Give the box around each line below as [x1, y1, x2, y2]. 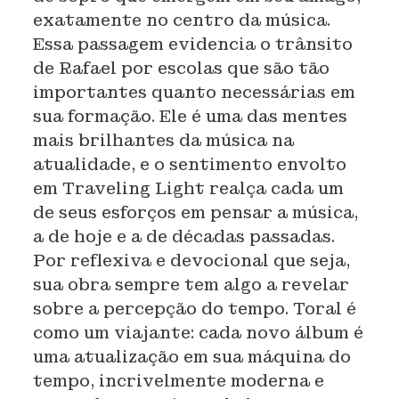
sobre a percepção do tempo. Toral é [32, 298, 356, 319]
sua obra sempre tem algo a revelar [32, 274, 349, 295]
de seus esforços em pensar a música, [32, 202, 358, 223]
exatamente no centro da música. [32, 10, 330, 30]
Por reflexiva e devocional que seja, [32, 250, 350, 271]
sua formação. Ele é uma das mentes [32, 106, 347, 126]
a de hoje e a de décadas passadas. [32, 226, 335, 247]
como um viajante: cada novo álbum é [32, 322, 363, 343]
